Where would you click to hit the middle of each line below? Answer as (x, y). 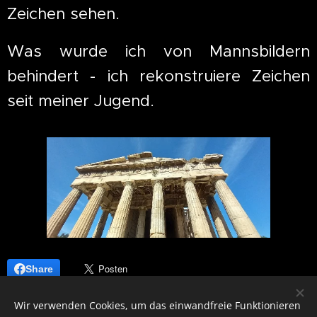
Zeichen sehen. (68, 13)
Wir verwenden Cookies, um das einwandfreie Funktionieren (157, 305)
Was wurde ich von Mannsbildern (158, 51)
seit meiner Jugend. (83, 100)
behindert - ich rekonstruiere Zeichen (158, 75)
